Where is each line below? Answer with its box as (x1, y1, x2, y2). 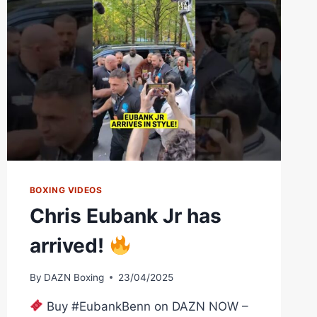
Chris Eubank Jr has (29, 203, 221, 228)
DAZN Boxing (43, 271, 104, 283)
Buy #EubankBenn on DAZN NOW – (43, 299, 249, 313)
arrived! (29, 233, 109, 258)
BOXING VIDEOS (29, 184, 103, 195)
